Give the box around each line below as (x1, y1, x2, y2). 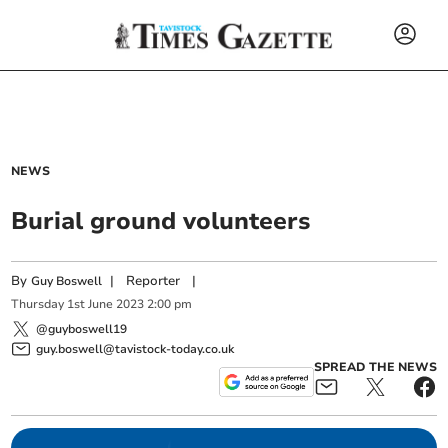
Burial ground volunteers (11, 205, 311, 237)
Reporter (126, 272, 181, 290)
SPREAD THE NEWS (313, 358, 437, 375)
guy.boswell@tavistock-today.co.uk (36, 340, 235, 357)
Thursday (11, 296, 65, 313)
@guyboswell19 (36, 320, 128, 337)
